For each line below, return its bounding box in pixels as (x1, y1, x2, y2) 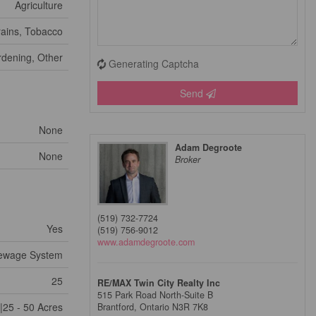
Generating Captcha (109, 56, 199, 71)
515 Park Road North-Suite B (97, 288, 213, 302)
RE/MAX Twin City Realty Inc (97, 276, 220, 290)
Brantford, (97, 300, 140, 314)
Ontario (140, 300, 169, 314)
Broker (175, 153, 200, 166)
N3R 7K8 (172, 300, 208, 314)
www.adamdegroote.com (97, 236, 195, 249)
